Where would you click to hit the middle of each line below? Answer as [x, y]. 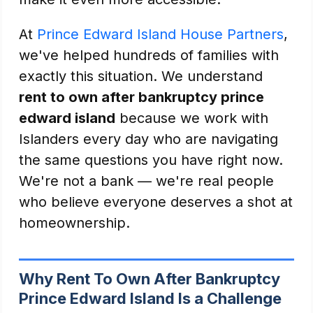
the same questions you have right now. [151, 160]
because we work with [192, 118]
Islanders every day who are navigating [148, 139]
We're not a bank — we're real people [146, 181]
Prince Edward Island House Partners [160, 34]
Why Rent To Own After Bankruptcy [150, 279]
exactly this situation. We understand [141, 76]
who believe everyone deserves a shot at [156, 202]
